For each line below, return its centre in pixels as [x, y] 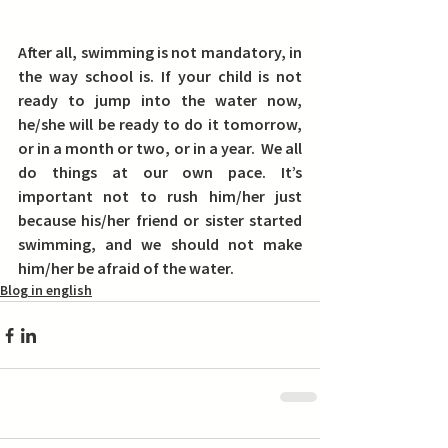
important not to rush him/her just [160, 196]
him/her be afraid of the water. [126, 268]
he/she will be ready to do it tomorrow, [160, 124]
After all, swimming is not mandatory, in [160, 52]
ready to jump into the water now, [160, 100]
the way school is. [89, 76]
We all [281, 148]
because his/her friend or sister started [160, 220]
